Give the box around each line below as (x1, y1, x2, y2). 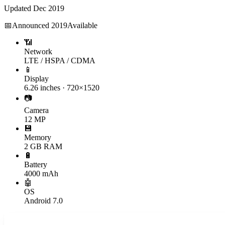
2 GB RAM (24, 142, 62, 151)
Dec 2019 (33, 4, 64, 13)
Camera (24, 105, 49, 115)
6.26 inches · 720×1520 (24, 83, 99, 92)
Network (24, 47, 52, 56)
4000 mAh (24, 169, 58, 178)
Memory (24, 133, 51, 142)
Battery (24, 160, 47, 169)
